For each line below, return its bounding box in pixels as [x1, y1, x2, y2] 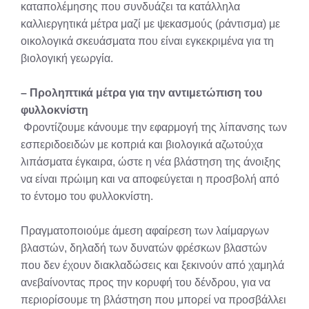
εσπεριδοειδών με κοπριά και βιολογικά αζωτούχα [21, 139, 263, 150]
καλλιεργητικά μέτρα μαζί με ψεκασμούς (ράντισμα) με [21, 18, 280, 30]
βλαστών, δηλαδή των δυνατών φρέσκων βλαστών [21, 242, 267, 254]
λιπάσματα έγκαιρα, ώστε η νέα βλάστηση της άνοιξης [21, 156, 281, 168]
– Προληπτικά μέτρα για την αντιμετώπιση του [21, 87, 262, 99]
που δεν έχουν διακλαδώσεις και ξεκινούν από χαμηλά [21, 259, 284, 271]
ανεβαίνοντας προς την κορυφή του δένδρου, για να [21, 277, 270, 288]
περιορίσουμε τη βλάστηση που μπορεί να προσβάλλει [21, 294, 286, 306]
